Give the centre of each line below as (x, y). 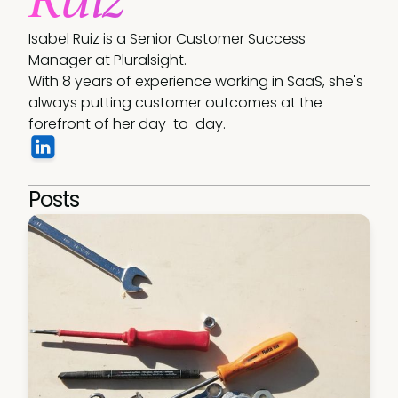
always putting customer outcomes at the (175, 103)
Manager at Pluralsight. (107, 60)
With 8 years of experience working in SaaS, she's (196, 81)
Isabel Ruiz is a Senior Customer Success (167, 39)
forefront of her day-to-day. (127, 124)
